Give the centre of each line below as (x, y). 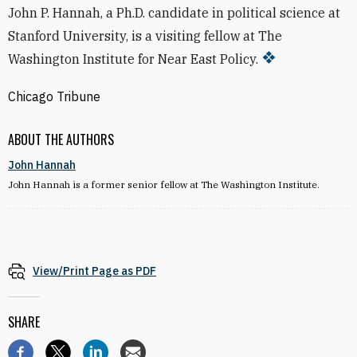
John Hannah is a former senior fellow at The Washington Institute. (164, 184)
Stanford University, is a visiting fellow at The (145, 36)
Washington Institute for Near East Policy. (133, 59)
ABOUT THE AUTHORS (61, 139)
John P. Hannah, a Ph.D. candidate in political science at (174, 13)
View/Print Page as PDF (94, 271)
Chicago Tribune (54, 96)
